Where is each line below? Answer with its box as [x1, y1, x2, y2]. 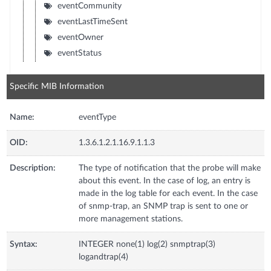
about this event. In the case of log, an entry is [79, 176, 251, 185]
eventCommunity [57, 1, 122, 10]
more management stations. [79, 214, 183, 223]
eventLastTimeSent [57, 17, 128, 26]
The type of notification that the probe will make [79, 163, 261, 172]
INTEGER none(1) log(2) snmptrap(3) [79, 240, 216, 249]
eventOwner [57, 33, 103, 42]
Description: [10, 163, 56, 172]
